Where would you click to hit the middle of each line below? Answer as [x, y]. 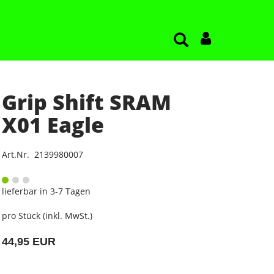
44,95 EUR [28, 242]
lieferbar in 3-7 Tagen [46, 191]
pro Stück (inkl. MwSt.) [47, 216]
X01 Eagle [53, 125]
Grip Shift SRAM [86, 102]
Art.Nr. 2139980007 [42, 154]
